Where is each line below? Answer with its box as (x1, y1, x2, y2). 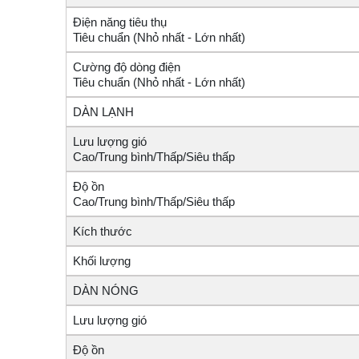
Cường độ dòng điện (73, 60, 347, 75)
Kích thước (73, 224, 132, 239)
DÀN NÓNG (73, 284, 139, 298)
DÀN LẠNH (73, 105, 134, 119)
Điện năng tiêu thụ (73, 15, 346, 30)
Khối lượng (73, 254, 131, 268)
